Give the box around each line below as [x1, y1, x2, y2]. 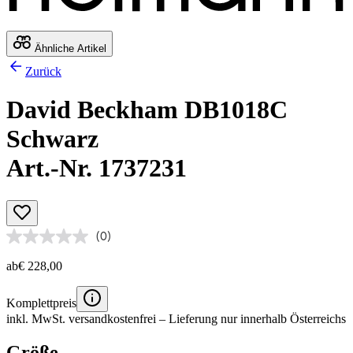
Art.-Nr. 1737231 [6, 154, 187, 183]
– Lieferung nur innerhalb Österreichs [156, 311, 346, 325]
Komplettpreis [6, 295, 76, 310]
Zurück [25, 64, 61, 78]
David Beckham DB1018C [6, 95, 288, 124]
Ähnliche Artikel [32, 42, 106, 54]
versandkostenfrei [69, 311, 156, 325]
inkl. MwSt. [6, 311, 69, 325]
